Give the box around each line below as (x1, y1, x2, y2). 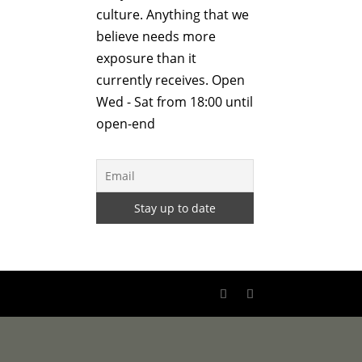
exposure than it (96, 49, 197, 67)
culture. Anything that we (96, 6, 250, 23)
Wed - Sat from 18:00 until (96, 93, 254, 111)
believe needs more (96, 27, 217, 45)
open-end (96, 115, 156, 133)
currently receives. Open (96, 71, 246, 89)
